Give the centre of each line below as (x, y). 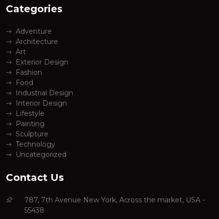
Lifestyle (30, 114)
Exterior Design (42, 62)
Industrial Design (44, 93)
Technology (35, 144)
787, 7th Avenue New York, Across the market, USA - (115, 200)
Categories (34, 9)
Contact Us (35, 178)
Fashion (29, 73)
